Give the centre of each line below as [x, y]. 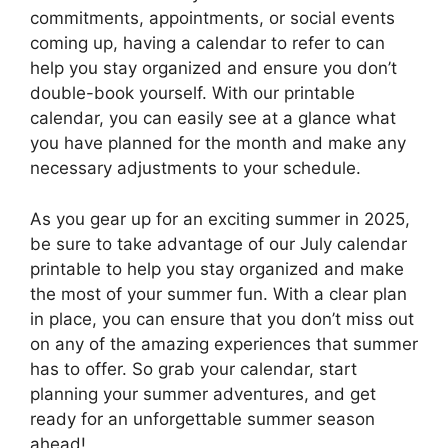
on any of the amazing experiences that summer [224, 343]
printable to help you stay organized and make [217, 268]
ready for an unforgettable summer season [202, 418]
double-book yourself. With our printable [192, 93]
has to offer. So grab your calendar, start [193, 368]
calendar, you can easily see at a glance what [213, 118]
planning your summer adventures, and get [203, 393]
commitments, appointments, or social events [212, 18]
